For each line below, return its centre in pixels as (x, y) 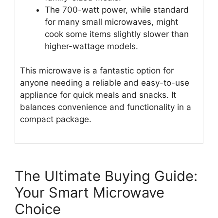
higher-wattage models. (91, 46)
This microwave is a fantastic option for (97, 71)
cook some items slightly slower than (117, 34)
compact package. (56, 119)
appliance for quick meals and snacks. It (98, 95)
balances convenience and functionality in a (106, 107)
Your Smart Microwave (90, 192)
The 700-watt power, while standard (117, 9)
